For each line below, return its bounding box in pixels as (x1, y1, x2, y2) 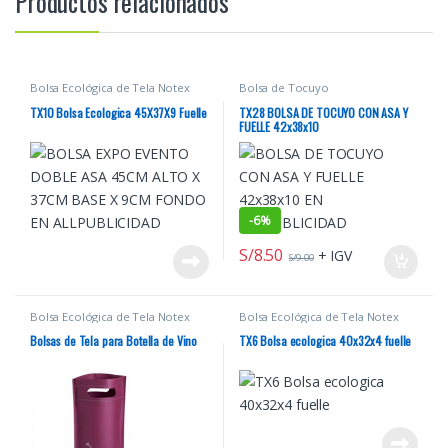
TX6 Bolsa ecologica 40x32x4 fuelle (238, 332, 412, 350)
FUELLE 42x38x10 (238, 117, 319, 135)
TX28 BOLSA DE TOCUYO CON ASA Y (238, 103, 408, 121)
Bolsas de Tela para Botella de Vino (29, 332, 198, 350)
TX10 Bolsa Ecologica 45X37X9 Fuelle (29, 103, 208, 121)
